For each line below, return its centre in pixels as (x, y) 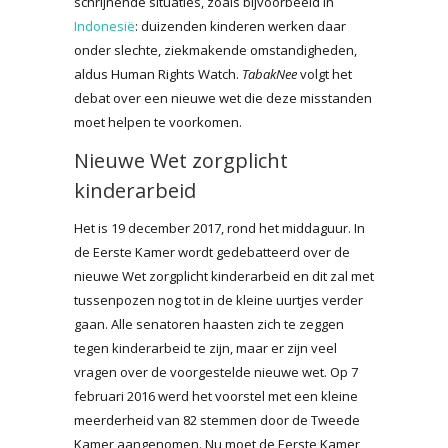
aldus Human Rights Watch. (158, 73)
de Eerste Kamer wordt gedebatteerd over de (212, 251)
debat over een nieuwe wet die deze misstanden (223, 97)
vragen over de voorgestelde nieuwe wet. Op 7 (216, 371)
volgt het (324, 73)
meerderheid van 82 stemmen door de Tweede (217, 419)
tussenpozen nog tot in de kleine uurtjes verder (218, 299)
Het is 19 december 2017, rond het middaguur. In (219, 227)
